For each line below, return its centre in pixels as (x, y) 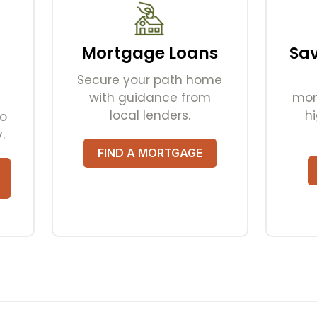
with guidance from (150, 98)
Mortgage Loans (150, 53)
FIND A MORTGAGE (150, 153)
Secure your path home (150, 80)
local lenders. (150, 116)
